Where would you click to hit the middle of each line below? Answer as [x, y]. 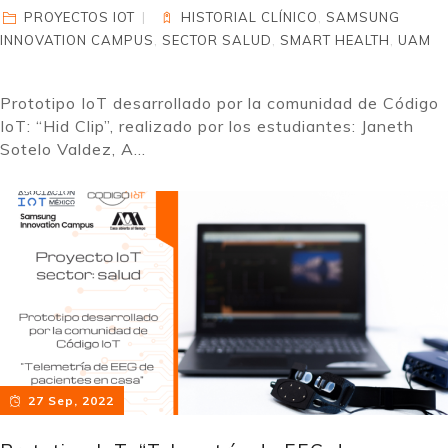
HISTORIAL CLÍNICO [250, 17]
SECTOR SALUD [217, 40]
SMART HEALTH [335, 40]
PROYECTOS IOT [80, 17]
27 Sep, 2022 [70, 400]
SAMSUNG [363, 17]
